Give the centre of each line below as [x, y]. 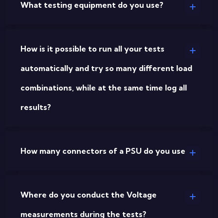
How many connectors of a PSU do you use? [105, 151]
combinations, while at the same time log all [104, 88]
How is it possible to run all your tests [92, 49]
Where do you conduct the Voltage [89, 195]
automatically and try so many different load [106, 68]
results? [36, 107]
